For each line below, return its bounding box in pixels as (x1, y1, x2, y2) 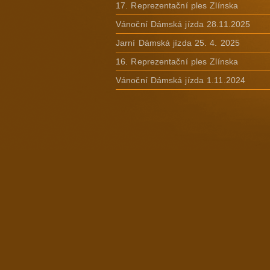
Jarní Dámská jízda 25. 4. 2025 (116, 38, 240, 48)
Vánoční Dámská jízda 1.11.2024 (116, 75, 245, 85)
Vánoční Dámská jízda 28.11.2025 (116, 19, 251, 29)
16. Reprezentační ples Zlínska (116, 57, 238, 66)
